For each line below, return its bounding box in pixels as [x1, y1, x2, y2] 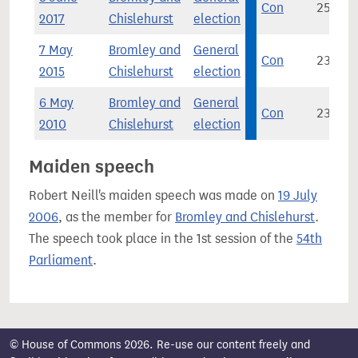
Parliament [29, 253, 93, 268]
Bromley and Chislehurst [175, 209, 315, 225]
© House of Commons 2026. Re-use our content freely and [10, 338, 310, 352]
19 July [278, 188, 317, 203]
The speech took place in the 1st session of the [29, 231, 296, 246]
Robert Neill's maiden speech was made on [29, 188, 278, 203]
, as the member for [58, 209, 175, 225]
